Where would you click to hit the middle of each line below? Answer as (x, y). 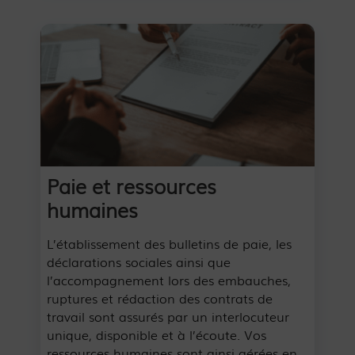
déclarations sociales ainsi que (139, 262)
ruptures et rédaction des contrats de (160, 298)
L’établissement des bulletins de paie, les (170, 244)
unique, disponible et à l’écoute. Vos (157, 335)
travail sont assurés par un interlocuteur (168, 317)
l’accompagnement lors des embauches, (169, 280)
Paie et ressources (132, 185)
